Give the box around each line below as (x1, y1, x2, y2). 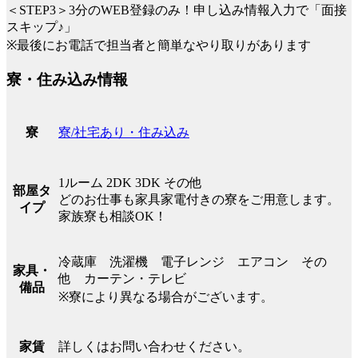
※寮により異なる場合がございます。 (58, 289, 273, 304)
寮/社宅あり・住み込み (58, 125, 189, 139)
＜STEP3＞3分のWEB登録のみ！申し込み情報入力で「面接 (6, 3, 347, 18)
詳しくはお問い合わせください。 (58, 339, 250, 353)
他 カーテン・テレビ (58, 271, 186, 285)
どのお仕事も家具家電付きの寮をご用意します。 (58, 192, 340, 206)
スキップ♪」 (6, 20, 77, 34)
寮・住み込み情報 (6, 70, 128, 88)
